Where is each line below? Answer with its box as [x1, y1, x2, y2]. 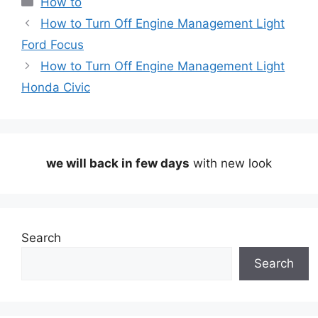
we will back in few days [46, 155, 190, 170]
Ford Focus [21, 37, 84, 52]
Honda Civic [21, 79, 90, 94]
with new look [190, 155, 272, 170]
